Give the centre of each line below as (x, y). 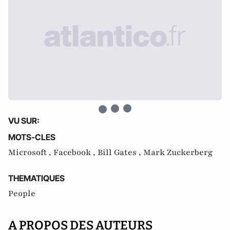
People (22, 193)
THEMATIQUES (36, 178)
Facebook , (75, 152)
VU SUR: (24, 120)
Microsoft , (31, 152)
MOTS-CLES (32, 137)
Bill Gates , (120, 152)
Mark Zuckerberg (178, 152)
